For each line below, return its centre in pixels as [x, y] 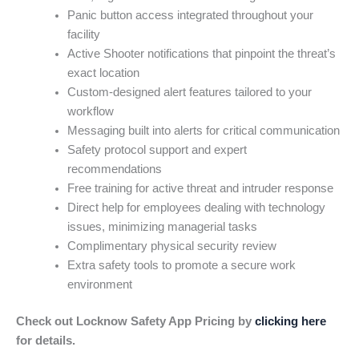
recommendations [114, 169]
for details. [46, 340]
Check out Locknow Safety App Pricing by [135, 321]
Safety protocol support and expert [157, 149]
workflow [90, 111]
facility [83, 34]
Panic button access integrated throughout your [190, 15]
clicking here [290, 321]
